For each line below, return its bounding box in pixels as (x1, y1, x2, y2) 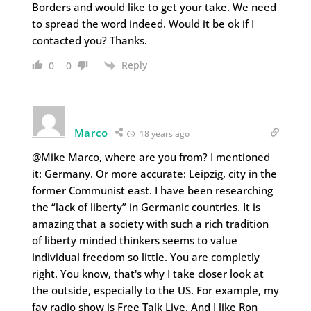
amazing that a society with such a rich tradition (31, 216, 269, 230)
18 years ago (137, 127, 190, 140)
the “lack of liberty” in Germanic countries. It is (31, 199, 260, 214)
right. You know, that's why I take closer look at (31, 266, 264, 280)
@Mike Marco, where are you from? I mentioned (31, 149, 270, 164)
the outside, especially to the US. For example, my (31, 283, 279, 297)
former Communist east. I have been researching (31, 183, 273, 197)
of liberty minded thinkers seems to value (31, 233, 237, 247)
